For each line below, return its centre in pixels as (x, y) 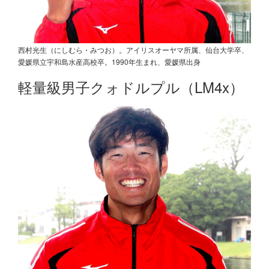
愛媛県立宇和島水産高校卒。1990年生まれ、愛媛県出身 (109, 62)
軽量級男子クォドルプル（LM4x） (131, 87)
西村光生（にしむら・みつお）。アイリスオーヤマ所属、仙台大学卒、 (133, 50)
